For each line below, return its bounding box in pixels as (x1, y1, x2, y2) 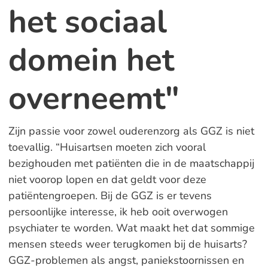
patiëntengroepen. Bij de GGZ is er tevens (8, 188, 212, 203)
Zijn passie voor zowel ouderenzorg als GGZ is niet (8, 124, 254, 138)
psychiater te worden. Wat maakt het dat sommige (8, 221, 255, 235)
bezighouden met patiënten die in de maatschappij (8, 156, 254, 170)
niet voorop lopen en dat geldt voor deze (8, 172, 206, 187)
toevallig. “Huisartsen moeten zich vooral (8, 140, 206, 154)
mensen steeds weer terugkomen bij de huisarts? (8, 237, 247, 251)
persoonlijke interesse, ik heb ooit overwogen (8, 205, 228, 219)
